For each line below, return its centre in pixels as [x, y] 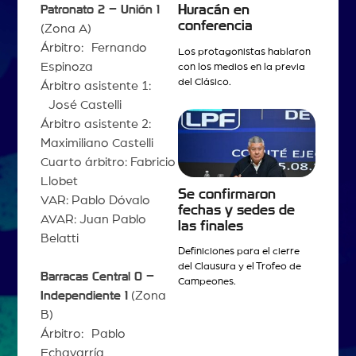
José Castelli [81, 105]
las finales [211, 226]
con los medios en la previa [242, 67]
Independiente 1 [84, 296]
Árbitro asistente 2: [95, 124]
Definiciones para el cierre [239, 252]
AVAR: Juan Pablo [93, 220]
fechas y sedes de [236, 210]
